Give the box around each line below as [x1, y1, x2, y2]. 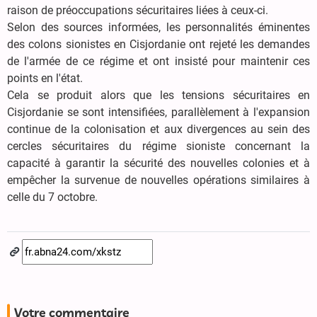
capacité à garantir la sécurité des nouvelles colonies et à [7, 156, 310, 171]
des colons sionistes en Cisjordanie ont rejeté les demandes [7, 38, 310, 52]
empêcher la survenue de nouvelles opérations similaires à [7, 173, 310, 188]
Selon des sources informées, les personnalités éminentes [7, 21, 310, 35]
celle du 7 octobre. [7, 190, 98, 204]
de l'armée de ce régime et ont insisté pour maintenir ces [7, 54, 310, 69]
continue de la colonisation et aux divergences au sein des [7, 122, 310, 137]
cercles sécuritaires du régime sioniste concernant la [7, 139, 310, 154]
